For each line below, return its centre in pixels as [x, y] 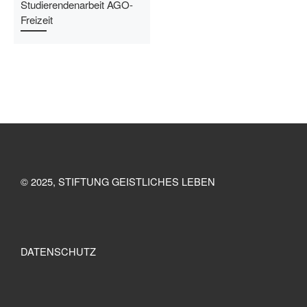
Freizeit [37, 20]
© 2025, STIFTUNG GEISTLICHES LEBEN [118, 182]
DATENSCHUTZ [58, 251]
